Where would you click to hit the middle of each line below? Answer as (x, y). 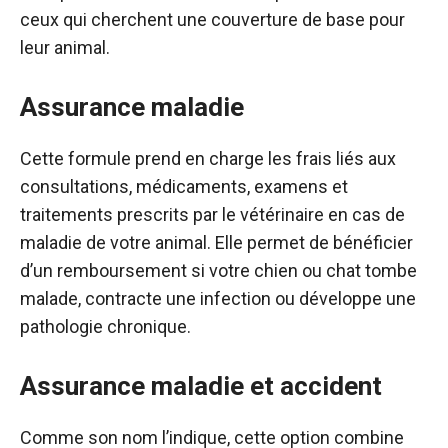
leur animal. (65, 47)
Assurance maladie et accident (201, 386)
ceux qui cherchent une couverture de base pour (212, 19)
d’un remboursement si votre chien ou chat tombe (218, 270)
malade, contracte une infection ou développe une (218, 298)
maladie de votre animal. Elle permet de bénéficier (216, 242)
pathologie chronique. (105, 326)
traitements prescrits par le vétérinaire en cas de (212, 214)
